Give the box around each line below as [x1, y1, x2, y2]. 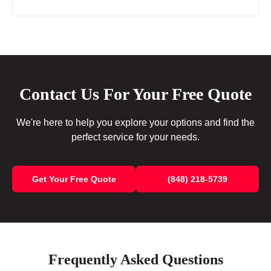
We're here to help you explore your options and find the [16, 117, 255, 128]
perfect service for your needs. [71, 132, 200, 143]
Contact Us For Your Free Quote [19, 85, 252, 104]
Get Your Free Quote [31, 174, 116, 184]
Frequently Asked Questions [48, 252, 223, 268]
